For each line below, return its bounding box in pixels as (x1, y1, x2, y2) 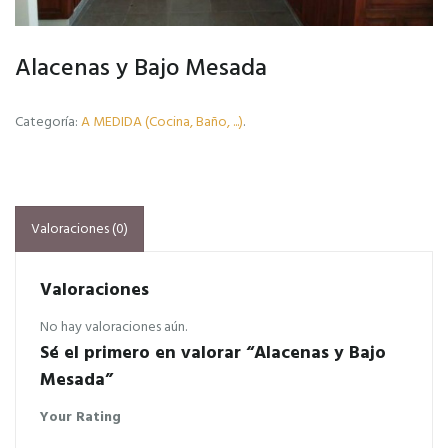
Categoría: (15, 110, 81, 134)
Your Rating (40, 405, 121, 429)
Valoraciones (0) (31, 217, 128, 241)
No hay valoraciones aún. (40, 315, 187, 339)
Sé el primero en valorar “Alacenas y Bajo (40, 338, 386, 368)
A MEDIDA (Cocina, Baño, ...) (81, 110, 243, 134)
